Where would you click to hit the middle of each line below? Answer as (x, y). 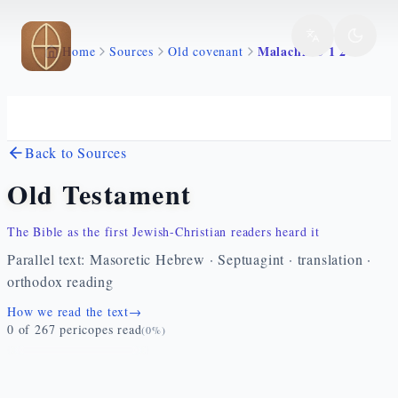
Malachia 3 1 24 (305, 51)
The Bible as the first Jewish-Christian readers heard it (163, 231)
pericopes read (101, 329)
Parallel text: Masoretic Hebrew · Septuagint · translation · (189, 259)
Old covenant (206, 51)
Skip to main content (85, 35)
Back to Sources (76, 152)
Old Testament (99, 194)
